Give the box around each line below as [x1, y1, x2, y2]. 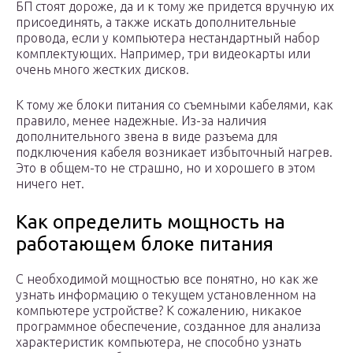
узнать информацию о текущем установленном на [16, 288, 316, 303]
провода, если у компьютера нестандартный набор [16, 31, 320, 46]
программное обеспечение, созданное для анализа [16, 319, 321, 334]
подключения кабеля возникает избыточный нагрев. [16, 145, 333, 160]
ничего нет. [16, 176, 84, 191]
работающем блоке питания [16, 233, 273, 255]
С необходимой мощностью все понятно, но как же [16, 272, 318, 287]
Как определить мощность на [16, 211, 285, 233]
